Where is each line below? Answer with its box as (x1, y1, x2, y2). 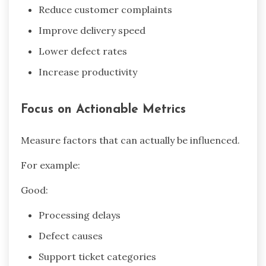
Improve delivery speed (39, 24, 145, 37)
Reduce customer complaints (39, 4, 172, 16)
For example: (21, 159, 80, 172)
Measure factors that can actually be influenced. (21, 134, 240, 147)
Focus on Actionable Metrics (21, 103, 186, 116)
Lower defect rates (39, 45, 127, 58)
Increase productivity (39, 66, 137, 78)
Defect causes (39, 230, 103, 242)
